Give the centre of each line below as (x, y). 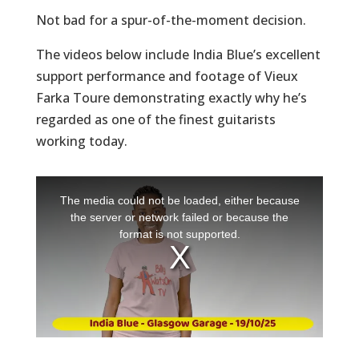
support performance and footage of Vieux (167, 76)
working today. (81, 141)
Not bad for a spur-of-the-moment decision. (171, 20)
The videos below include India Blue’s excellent (178, 54)
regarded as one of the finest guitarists (155, 119)
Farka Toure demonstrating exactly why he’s (171, 98)
